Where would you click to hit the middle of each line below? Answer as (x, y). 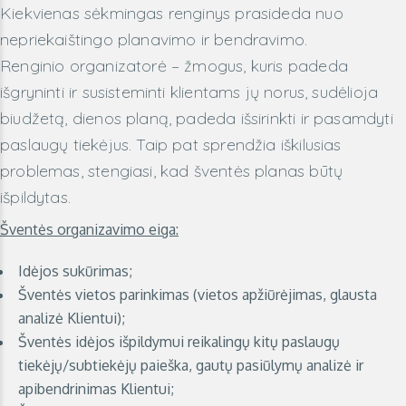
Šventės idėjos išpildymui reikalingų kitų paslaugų (179, 342)
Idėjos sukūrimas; (75, 271)
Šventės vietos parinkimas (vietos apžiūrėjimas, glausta (198, 295)
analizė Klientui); (72, 318)
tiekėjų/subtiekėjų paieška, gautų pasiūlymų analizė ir (191, 365)
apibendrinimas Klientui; (96, 389)
